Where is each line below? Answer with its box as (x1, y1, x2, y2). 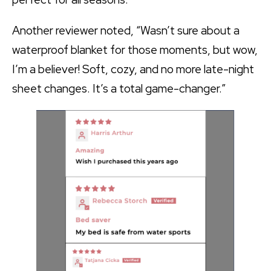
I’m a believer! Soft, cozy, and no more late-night (12, 62, 254, 77)
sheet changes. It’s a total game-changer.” (12, 81, 226, 97)
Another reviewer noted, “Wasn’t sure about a (12, 23, 240, 39)
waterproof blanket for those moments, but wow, (12, 42, 258, 58)
